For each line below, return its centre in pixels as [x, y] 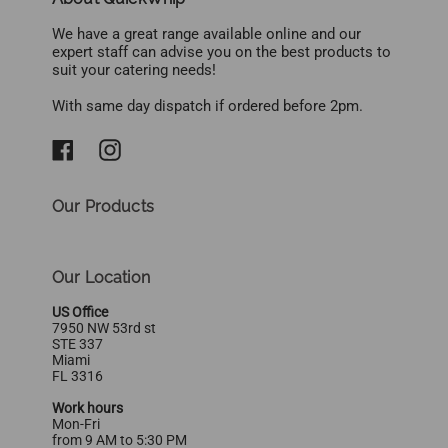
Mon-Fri [76, 423]
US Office [80, 311]
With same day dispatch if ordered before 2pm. [207, 106]
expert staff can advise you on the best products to [221, 52]
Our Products [103, 206]
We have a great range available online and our [206, 34]
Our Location [101, 277]
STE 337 [77, 343]
